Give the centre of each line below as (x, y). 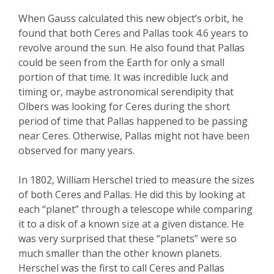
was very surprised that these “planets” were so (128, 239)
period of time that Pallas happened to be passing (133, 121)
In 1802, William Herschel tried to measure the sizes (136, 180)
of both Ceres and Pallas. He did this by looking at (132, 195)
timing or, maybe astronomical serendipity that (126, 92)
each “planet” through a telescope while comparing (135, 209)
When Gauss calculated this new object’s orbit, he (131, 19)
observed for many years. (76, 151)
